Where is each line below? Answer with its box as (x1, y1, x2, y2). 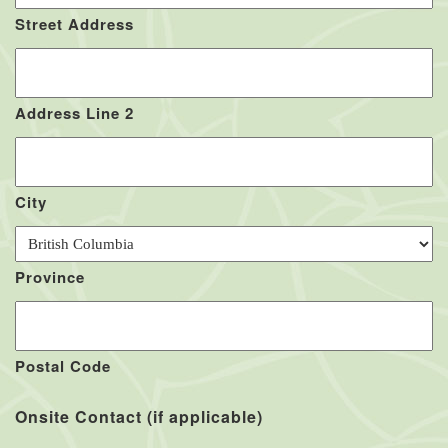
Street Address (15, 12, 134, 35)
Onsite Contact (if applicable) (15, 404, 263, 428)
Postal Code (15, 354, 111, 377)
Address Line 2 (15, 101, 134, 124)
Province (15, 265, 85, 288)
